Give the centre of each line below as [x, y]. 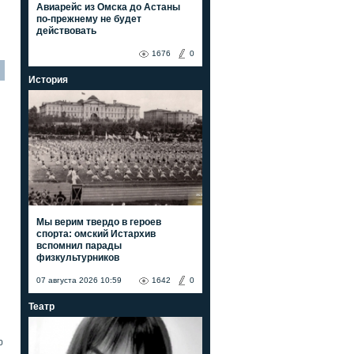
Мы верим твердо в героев [99, 222]
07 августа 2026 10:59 [79, 280]
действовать [66, 30]
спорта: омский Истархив [96, 233]
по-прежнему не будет [89, 19]
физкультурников [78, 257]
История [48, 79]
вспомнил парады [79, 245]
